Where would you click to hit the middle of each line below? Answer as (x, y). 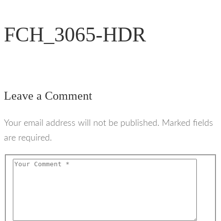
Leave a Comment (48, 96)
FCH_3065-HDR (75, 35)
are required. (28, 138)
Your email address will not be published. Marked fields (109, 124)
